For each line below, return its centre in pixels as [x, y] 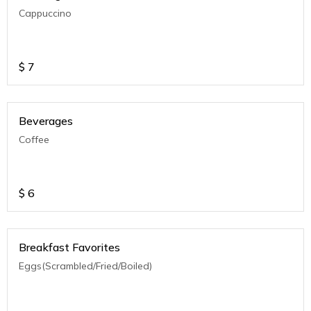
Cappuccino [45, 13]
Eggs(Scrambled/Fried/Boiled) [85, 266]
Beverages [46, 121]
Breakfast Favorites [69, 247]
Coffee [34, 140]
